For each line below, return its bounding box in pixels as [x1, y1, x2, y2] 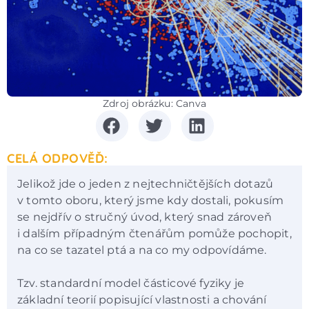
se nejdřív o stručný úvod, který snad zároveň [17, 210, 272, 223]
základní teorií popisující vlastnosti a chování [17, 292, 267, 306]
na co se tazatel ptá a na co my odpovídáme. [17, 243, 270, 257]
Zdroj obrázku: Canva [103, 97, 206, 110]
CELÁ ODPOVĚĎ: [7, 150, 108, 166]
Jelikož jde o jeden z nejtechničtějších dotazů [17, 177, 274, 190]
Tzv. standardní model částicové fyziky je [17, 276, 245, 290]
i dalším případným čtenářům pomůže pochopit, [17, 226, 292, 240]
